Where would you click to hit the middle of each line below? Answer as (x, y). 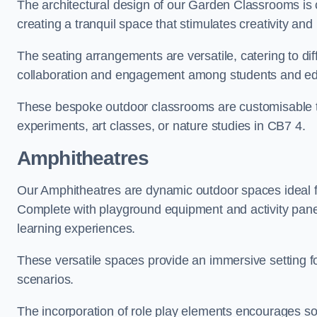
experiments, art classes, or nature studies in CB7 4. (161, 126)
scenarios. (46, 279)
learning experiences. (76, 229)
